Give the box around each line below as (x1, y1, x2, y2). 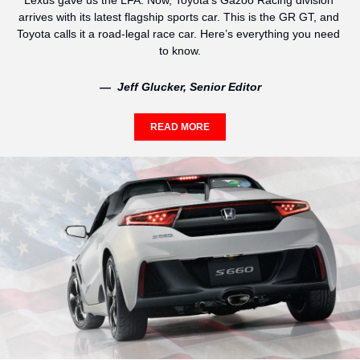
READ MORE (150, 121, 210, 133)
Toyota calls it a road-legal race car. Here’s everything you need (17, 27, 340, 41)
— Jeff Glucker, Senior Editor (99, 80, 261, 94)
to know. (159, 44, 201, 58)
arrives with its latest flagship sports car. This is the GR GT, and (18, 10, 339, 24)
